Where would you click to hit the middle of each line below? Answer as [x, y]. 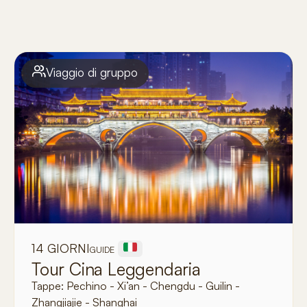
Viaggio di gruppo [92, 72]
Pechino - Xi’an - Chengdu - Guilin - [153, 286]
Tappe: [49, 286]
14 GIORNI [61, 248]
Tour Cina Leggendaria [116, 269]
